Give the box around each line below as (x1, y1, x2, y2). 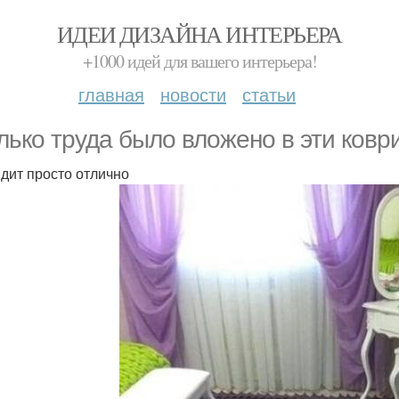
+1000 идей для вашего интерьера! (82, 49, 317, 73)
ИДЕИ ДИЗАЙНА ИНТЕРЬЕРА (57, 19, 342, 49)
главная (78, 81, 144, 107)
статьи (242, 81, 296, 107)
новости (160, 81, 226, 107)
